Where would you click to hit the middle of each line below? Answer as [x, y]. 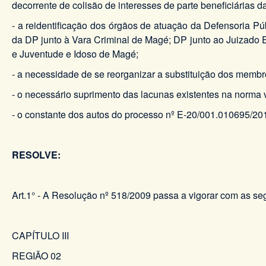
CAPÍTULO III [40, 236]
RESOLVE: [36, 155]
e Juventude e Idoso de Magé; [75, 54]
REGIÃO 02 [37, 256]
